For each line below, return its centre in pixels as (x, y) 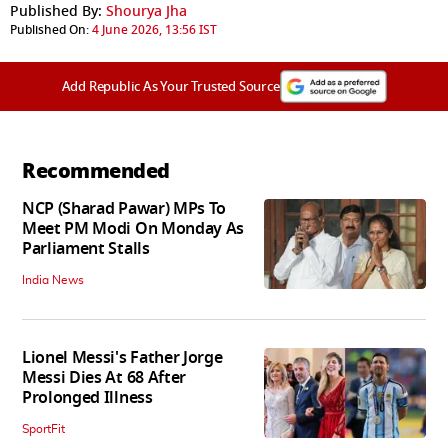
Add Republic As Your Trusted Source (170, 86)
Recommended (96, 170)
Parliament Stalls (86, 248)
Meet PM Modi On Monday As (133, 228)
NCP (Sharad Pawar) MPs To (124, 208)
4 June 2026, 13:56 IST (154, 29)
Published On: (49, 29)
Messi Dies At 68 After (104, 377)
